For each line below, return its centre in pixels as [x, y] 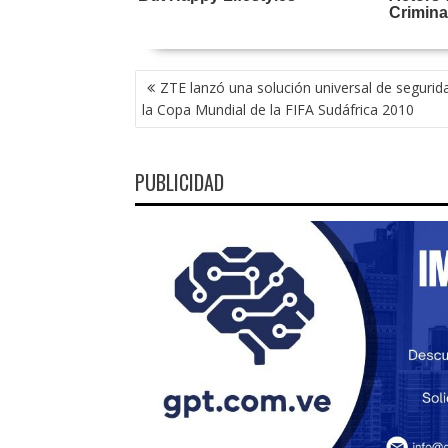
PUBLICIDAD [179, 181]
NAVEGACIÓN [180, 79]
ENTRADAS [172, 123]
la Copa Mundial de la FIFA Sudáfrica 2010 [277, 109]
